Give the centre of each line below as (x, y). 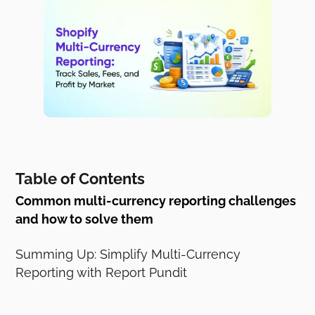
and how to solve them (85, 219)
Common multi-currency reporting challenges (156, 200)
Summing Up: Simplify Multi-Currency (128, 254)
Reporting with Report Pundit (102, 272)
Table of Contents (81, 178)
